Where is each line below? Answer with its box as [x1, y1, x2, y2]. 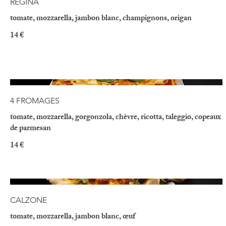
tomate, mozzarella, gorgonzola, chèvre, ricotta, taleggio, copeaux [10, 110, 221, 126]
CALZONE [10, 195, 47, 205]
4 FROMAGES [10, 96, 60, 106]
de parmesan [10, 122, 51, 137]
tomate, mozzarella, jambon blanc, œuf [10, 209, 135, 224]
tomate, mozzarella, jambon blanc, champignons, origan [10, 11, 192, 26]
